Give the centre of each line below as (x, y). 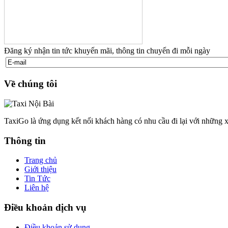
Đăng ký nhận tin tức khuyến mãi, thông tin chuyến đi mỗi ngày (107, 50)
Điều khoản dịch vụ (45, 208)
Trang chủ (41, 160)
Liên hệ (37, 188)
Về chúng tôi (31, 84)
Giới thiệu (40, 169)
